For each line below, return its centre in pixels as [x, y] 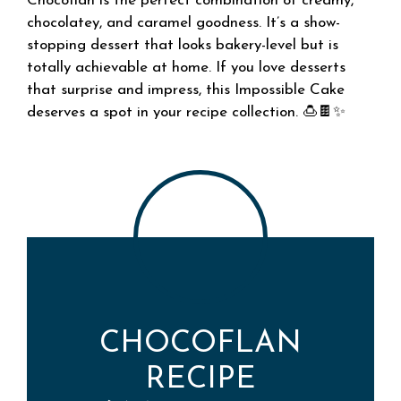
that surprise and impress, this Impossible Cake [186, 90]
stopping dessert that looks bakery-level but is [183, 45]
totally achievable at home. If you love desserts [186, 67]
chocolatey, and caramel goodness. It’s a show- [183, 22]
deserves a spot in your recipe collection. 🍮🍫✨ [186, 112]
